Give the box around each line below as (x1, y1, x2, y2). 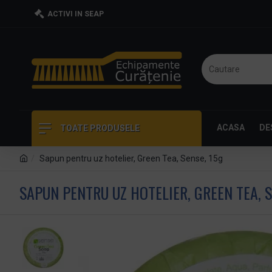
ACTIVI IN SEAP (47, 10, 104, 18)
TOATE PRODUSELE (60, 123, 140, 133)
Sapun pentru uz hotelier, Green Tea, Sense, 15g (39, 154, 223, 163)
